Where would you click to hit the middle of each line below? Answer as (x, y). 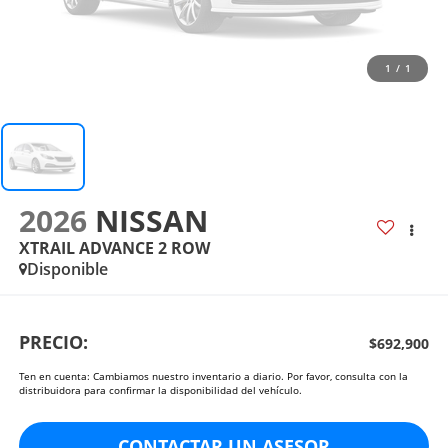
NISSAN (155, 220)
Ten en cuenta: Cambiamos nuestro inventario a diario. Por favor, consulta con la (213, 376)
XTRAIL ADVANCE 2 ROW (114, 247)
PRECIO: (53, 342)
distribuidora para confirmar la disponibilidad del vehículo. (160, 390)
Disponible (67, 268)
